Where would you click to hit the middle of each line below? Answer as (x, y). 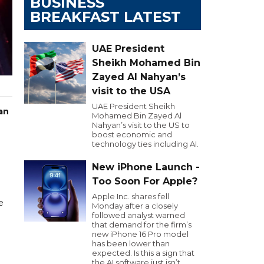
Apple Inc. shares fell (131, 196)
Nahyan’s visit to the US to (141, 125)
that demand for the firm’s (142, 225)
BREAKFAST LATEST (105, 17)
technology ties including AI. (145, 144)
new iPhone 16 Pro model (140, 234)
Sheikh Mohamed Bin (146, 63)
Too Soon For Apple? (145, 181)
